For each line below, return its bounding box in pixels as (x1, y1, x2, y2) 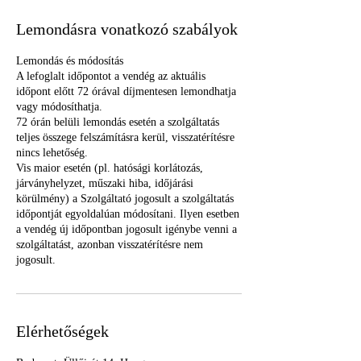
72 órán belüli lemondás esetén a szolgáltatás (16, 116, 219, 128)
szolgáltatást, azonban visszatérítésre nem (16, 239, 203, 251)
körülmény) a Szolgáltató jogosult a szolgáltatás (16, 193, 234, 205)
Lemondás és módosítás (16, 55, 123, 67)
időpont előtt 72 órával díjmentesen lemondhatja (16, 85, 236, 98)
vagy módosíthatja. (16, 101, 102, 113)
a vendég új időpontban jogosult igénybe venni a (16, 223, 237, 235)
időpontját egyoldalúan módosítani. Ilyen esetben (16, 208, 239, 220)
